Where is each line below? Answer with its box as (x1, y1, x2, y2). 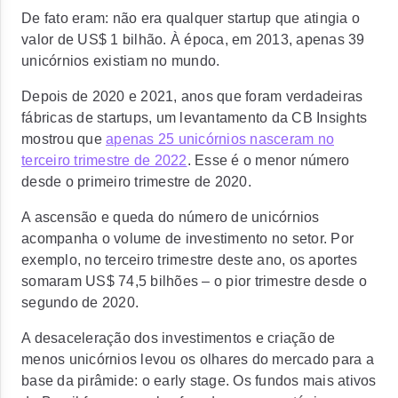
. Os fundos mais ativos (225, 373, 377, 388)
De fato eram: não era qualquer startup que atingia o (21, 11, 360, 26)
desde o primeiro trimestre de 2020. (21, 174, 255, 189)
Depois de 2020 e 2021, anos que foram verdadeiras (21, 89, 363, 104)
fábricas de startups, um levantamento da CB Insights (21, 110, 367, 125)
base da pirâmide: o (21, 373, 154, 388)
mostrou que (21, 131, 106, 147)
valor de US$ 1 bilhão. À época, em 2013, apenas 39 (21, 32, 365, 47)
